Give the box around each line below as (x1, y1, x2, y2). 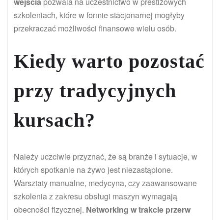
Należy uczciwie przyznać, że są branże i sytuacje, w (14, 151, 197, 163)
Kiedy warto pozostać (14, 50, 205, 73)
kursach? (14, 109, 95, 132)
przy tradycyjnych (14, 80, 176, 102)
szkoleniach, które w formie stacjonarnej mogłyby (14, 9, 185, 21)
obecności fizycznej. (14, 204, 86, 216)
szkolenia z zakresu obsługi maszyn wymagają (14, 191, 177, 202)
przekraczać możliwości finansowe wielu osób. (14, 23, 176, 34)
